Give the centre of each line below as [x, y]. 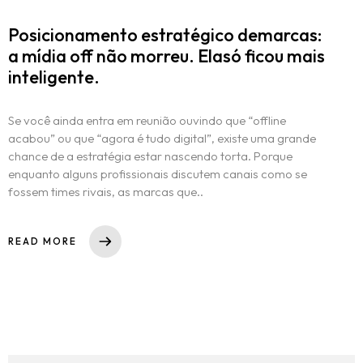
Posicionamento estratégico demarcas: [165, 35]
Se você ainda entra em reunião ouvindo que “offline [147, 121]
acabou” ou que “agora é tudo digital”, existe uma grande [162, 139]
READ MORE [43, 241]
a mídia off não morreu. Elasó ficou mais [167, 56]
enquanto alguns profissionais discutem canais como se [158, 174]
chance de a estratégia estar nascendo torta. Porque [150, 156]
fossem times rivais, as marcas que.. [106, 192]
